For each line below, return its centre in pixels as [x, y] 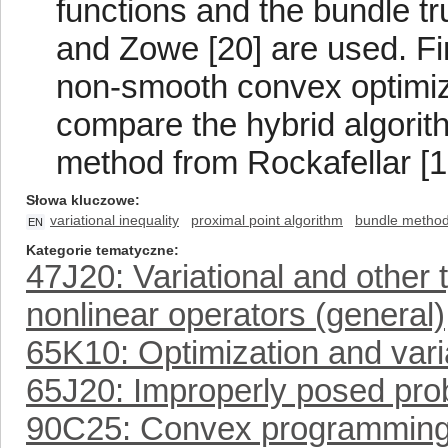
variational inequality [114, 220]
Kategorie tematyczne [100, 250]
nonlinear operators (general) [235, 314]
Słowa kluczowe [80, 200]
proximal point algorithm [267, 220]
